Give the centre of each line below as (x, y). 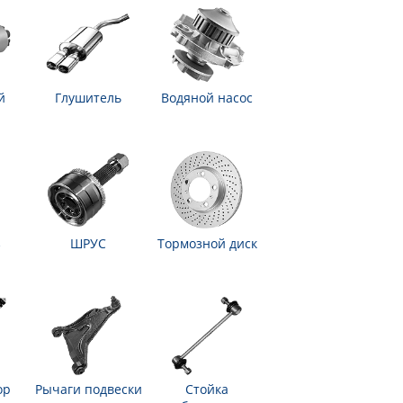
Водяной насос (207, 98)
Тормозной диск (207, 244)
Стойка (207, 390)
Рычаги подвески (88, 390)
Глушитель (88, 98)
